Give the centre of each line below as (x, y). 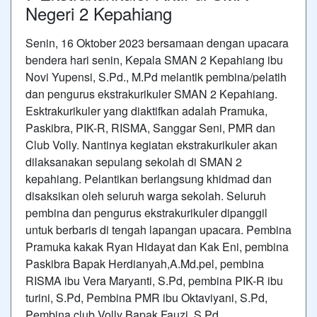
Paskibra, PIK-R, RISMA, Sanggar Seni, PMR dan (150, 127)
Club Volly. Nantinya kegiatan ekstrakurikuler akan (151, 144)
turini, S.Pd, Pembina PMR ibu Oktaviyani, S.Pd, (146, 297)
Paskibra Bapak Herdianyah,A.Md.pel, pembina (145, 263)
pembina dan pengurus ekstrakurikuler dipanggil (146, 212)
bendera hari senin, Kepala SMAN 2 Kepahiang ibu (154, 59)
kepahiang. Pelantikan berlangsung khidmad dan (149, 178)
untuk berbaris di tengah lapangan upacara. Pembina (158, 229)
